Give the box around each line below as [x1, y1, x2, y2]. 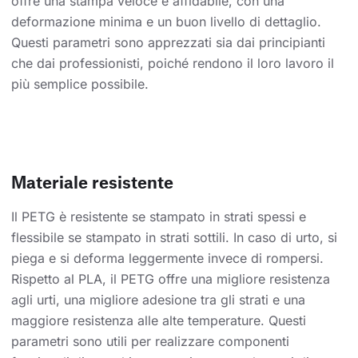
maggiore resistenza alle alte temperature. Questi [11, 312, 306, 329]
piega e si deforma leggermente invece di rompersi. [11, 250, 324, 267]
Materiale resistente [11, 172, 173, 193]
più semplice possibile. [11, 76, 149, 93]
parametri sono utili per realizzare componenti [11, 333, 289, 350]
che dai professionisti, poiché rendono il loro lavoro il [11, 55, 334, 72]
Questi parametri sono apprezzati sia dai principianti [11, 34, 325, 51]
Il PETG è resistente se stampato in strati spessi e [11, 209, 306, 225]
